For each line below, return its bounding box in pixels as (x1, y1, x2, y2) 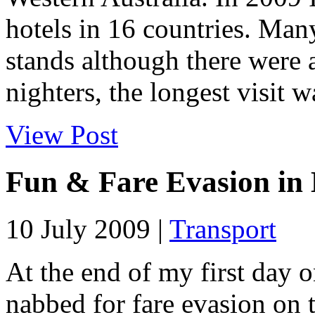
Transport (169, 213, 276, 244)
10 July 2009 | (6, 213, 169, 244)
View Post (6, 119, 118, 150)
